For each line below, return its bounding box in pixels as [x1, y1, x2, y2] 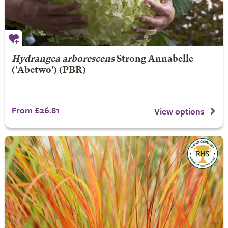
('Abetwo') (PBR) [11, 66, 86, 75]
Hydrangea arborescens [11, 55, 115, 64]
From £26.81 [11, 104, 60, 117]
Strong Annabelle [116, 55, 193, 64]
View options [154, 104, 205, 118]
